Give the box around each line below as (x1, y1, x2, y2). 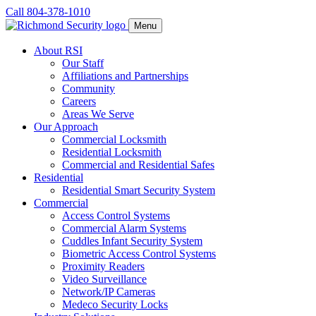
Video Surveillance (62, 273, 147, 285)
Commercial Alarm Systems (62, 222, 186, 234)
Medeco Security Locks (62, 298, 168, 310)
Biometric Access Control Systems (62, 248, 216, 260)
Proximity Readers (62, 260, 145, 272)
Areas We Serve (62, 108, 134, 120)
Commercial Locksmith (62, 133, 166, 145)
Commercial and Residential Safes (62, 159, 214, 171)
